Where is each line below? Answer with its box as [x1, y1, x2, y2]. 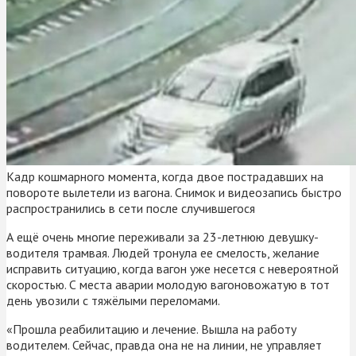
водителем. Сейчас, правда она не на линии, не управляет [6, 336, 322, 353]
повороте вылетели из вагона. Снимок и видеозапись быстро [6, 184, 342, 200]
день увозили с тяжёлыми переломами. [6, 292, 220, 308]
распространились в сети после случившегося [6, 199, 255, 216]
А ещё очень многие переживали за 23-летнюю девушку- [6, 228, 319, 245]
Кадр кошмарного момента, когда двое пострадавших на [6, 168, 323, 184]
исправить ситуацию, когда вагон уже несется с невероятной [6, 260, 339, 277]
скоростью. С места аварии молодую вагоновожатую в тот [6, 276, 330, 292]
